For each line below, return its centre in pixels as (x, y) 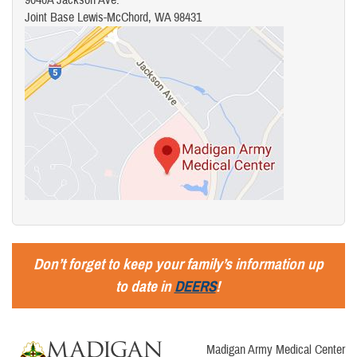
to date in (145, 286)
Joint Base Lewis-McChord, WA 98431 (113, 17)
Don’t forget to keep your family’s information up (178, 264)
